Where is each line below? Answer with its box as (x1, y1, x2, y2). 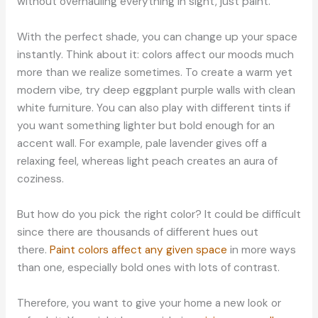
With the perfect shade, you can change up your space (16, 30, 297, 45)
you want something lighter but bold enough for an (16, 119, 275, 133)
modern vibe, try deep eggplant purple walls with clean (16, 83, 295, 98)
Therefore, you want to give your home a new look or (16, 295, 281, 310)
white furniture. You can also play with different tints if (16, 101, 290, 116)
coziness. (16, 172, 64, 187)
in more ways (226, 243, 296, 257)
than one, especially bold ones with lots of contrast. (16, 261, 280, 275)
